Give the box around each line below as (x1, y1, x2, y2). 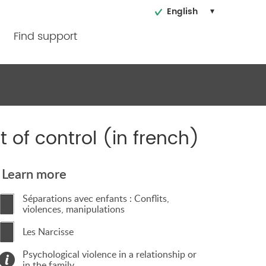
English (167, 5, 198, 18)
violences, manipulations (23, 202, 125, 216)
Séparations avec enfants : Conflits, (23, 192, 169, 205)
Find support (13, 28, 77, 45)
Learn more (2, 164, 66, 183)
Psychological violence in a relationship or (23, 248, 197, 261)
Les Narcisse (23, 225, 74, 239)
